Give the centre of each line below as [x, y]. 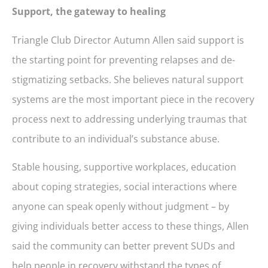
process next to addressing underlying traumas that [130, 119]
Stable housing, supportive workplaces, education [124, 167]
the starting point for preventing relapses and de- [124, 60]
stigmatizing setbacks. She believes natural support [128, 79]
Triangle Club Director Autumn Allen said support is [128, 40]
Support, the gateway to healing [89, 12]
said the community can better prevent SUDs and [124, 246]
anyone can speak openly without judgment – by [121, 207]
